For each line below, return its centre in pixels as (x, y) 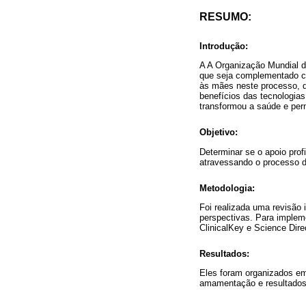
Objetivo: (219, 133)
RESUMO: (225, 17)
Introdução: (224, 46)
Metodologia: (227, 188)
